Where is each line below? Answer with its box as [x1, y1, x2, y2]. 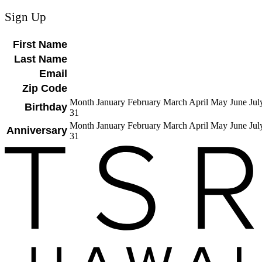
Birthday [25, 101, 67, 113]
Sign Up [5, 10, 46, 25]
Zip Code [22, 82, 67, 95]
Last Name [14, 53, 67, 65]
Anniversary [6, 125, 67, 137]
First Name [13, 39, 67, 51]
